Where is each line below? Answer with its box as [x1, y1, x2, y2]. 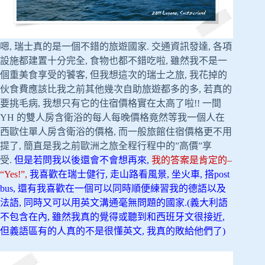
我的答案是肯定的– [151, 154, 232, 165]
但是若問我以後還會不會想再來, [14, 154, 151, 165]
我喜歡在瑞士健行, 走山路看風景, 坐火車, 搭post [27, 169, 230, 179]
